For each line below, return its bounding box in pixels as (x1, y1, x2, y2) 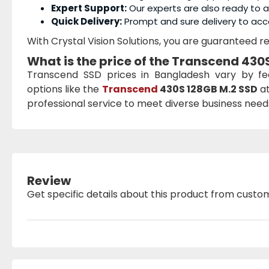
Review (27, 172, 71, 189)
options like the (27, 82, 102, 96)
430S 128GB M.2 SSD (157, 82, 258, 96)
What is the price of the (27, 53, 172, 70)
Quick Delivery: (51, 15, 122, 28)
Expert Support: (51, 2, 127, 14)
